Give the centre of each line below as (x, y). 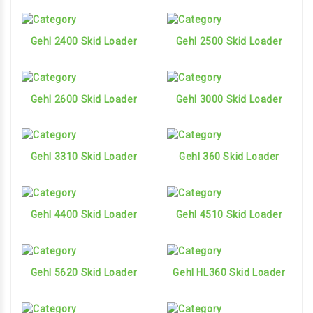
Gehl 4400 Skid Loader (84, 215)
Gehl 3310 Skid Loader (84, 157)
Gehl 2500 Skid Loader (229, 41)
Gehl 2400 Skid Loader (84, 41)
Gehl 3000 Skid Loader (229, 99)
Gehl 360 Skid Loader (229, 157)
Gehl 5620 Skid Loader (84, 272)
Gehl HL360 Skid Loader (229, 272)
